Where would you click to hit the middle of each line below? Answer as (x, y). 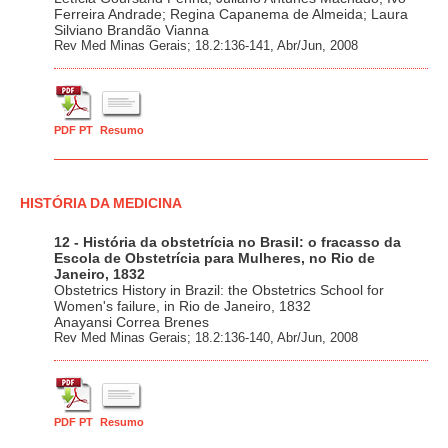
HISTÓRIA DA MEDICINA (101, 203)
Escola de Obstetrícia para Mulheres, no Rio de (214, 258)
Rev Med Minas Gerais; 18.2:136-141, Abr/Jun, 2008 (206, 46)
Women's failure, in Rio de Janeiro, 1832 (182, 306)
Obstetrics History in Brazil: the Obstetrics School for (219, 290)
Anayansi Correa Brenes (131, 322)
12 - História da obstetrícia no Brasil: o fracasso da (227, 242)
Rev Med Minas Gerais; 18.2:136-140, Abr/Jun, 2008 (206, 338)
